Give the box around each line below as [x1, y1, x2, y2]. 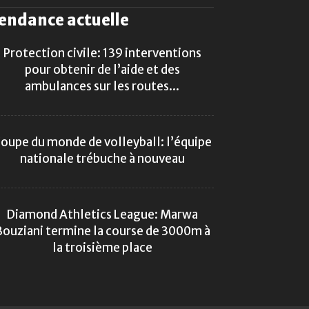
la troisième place [52, 240, 152, 256]
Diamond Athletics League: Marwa [6, 207, 198, 223]
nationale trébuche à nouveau [19, 151, 185, 167]
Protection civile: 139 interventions [3, 46, 201, 61]
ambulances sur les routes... [25, 79, 179, 94]
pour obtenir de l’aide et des [24, 62, 180, 78]
